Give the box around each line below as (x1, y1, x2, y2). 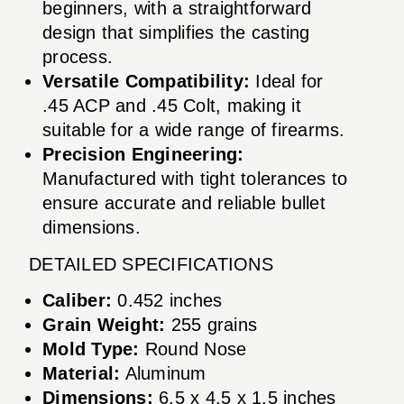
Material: (42, 363, 121, 383)
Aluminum (120, 363, 207, 383)
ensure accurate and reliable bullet (42, 192, 326, 213)
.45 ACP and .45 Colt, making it (42, 95, 301, 115)
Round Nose (139, 338, 247, 359)
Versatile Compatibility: (42, 70, 250, 91)
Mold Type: (42, 338, 140, 359)
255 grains (165, 314, 257, 335)
